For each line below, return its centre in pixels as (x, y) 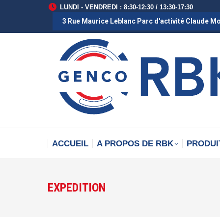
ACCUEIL (70, 144)
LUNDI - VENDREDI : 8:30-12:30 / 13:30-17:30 (126, 7)
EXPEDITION (77, 188)
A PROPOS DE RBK (135, 144)
